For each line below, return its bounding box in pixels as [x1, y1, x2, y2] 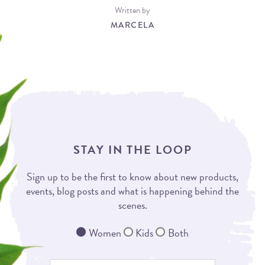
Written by [115, 4, 150, 17]
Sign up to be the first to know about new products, [27, 169, 238, 185]
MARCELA [110, 19, 155, 31]
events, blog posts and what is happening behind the [26, 183, 239, 199]
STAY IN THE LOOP [73, 141, 192, 159]
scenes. [118, 197, 147, 213]
